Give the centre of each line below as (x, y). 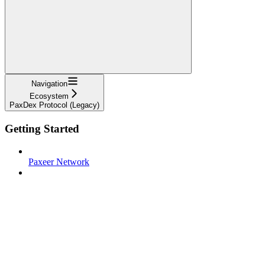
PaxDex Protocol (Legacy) (54, 105)
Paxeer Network (59, 162)
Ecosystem (49, 96)
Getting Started (42, 128)
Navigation (49, 83)
